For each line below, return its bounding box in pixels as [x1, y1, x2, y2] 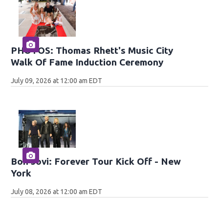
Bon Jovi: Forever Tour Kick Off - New [11, 156, 181, 167]
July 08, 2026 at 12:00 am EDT [11, 188, 103, 196]
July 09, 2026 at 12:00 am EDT [11, 76, 103, 85]
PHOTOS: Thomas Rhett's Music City [11, 44, 174, 56]
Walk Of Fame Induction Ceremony [11, 56, 164, 67]
